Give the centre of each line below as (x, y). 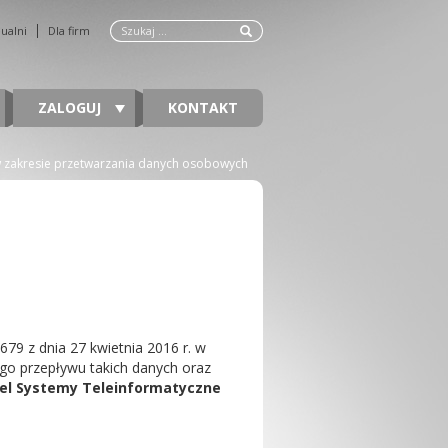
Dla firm (69, 30)
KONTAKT (203, 107)
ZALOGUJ (71, 107)
